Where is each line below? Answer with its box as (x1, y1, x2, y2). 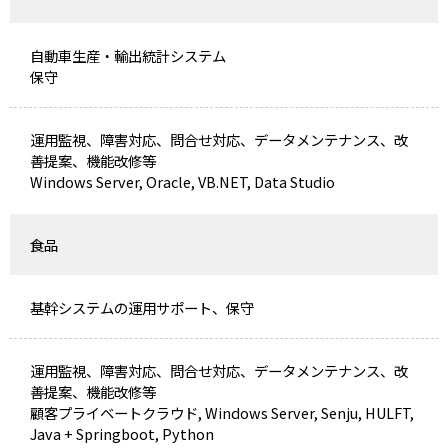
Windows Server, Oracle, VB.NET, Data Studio (29, 170, 335, 192)
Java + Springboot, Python (29, 422, 214, 444)
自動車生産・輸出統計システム (29, 44, 226, 66)
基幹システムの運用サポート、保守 (29, 296, 254, 318)
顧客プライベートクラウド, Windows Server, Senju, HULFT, (29, 401, 414, 423)
